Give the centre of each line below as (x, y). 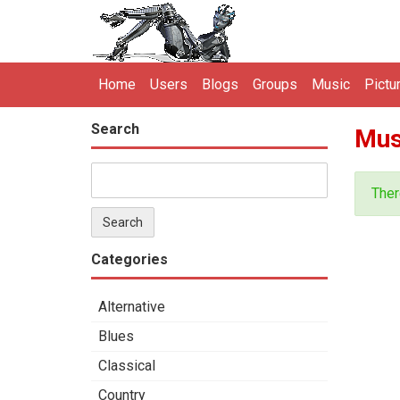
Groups (275, 84)
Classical (127, 366)
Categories (129, 259)
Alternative (132, 307)
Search (115, 129)
